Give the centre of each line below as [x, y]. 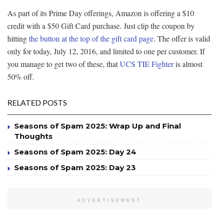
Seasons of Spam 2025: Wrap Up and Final [98, 126]
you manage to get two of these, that [64, 64]
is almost [188, 64]
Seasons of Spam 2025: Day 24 [75, 152]
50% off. [21, 77]
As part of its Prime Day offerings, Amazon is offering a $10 [101, 13]
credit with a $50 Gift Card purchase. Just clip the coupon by [101, 26]
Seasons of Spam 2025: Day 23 [75, 168]
